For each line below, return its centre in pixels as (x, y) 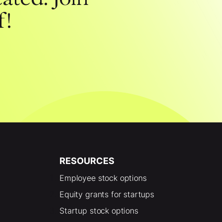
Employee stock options (103, 178)
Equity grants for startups (107, 194)
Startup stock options (99, 210)
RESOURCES (87, 161)
